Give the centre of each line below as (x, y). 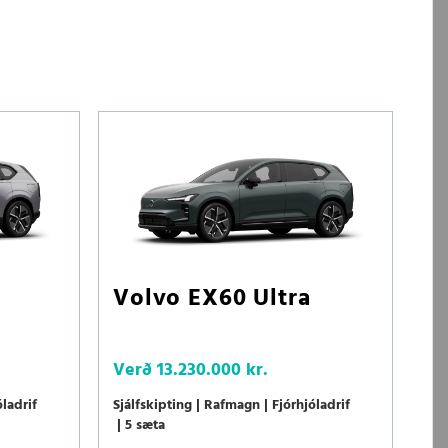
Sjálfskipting (152, 406)
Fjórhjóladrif (311, 406)
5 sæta (145, 426)
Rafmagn (232, 406)
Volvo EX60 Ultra (212, 299)
